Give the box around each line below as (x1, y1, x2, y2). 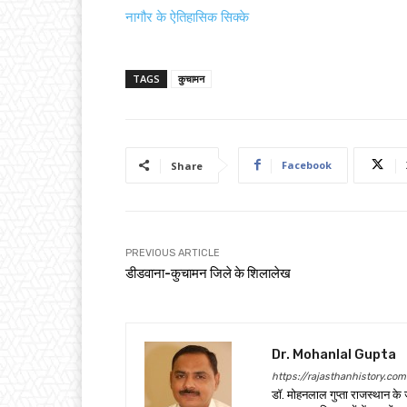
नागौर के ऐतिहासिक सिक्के (125, 8, 249, 25)
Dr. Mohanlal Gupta (272, 345, 396, 362)
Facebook (282, 157, 332, 172)
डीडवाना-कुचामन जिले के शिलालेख (125, 264, 291, 282)
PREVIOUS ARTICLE (125, 246, 220, 259)
